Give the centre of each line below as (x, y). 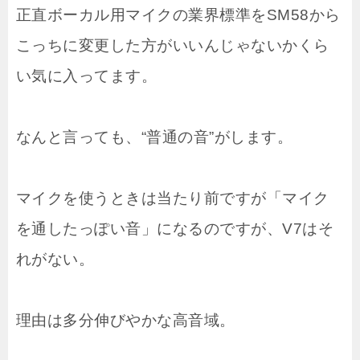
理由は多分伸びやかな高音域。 (126, 320)
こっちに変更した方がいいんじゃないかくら (173, 45)
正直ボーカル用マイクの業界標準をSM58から (178, 14)
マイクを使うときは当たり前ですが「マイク (173, 198)
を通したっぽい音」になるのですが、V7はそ (175, 228)
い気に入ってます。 (87, 76)
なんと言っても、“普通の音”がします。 (155, 137)
